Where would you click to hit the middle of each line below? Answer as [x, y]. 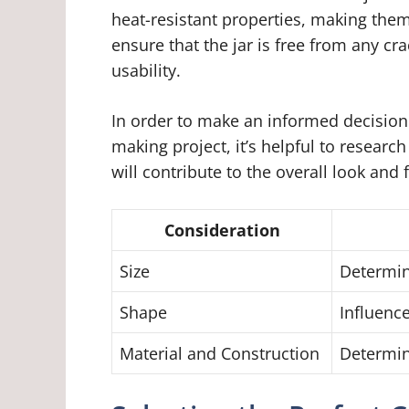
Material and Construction [220, 353]
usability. [146, 70]
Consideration [222, 230]
